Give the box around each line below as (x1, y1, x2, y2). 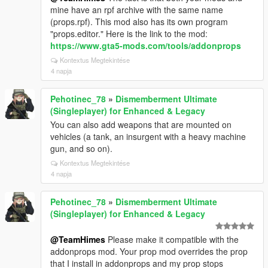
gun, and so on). (50, 142, 112, 154)
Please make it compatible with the (105, 233, 239, 245)
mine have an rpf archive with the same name (50, 4, 223, 16)
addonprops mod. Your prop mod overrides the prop (50, 245, 248, 257)
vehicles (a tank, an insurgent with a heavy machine (50, 130, 246, 142)
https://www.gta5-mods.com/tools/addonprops (50, 39, 241, 51)
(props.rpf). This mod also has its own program (50, 16, 228, 28)
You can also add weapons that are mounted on (50, 118, 232, 130)
